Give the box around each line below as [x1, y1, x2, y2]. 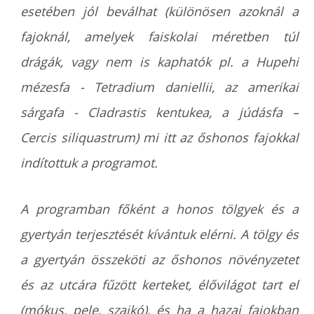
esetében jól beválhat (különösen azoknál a [20, 3, 299, 20]
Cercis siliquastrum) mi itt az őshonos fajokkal [20, 129, 299, 146]
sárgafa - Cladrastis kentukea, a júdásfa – [20, 104, 299, 121]
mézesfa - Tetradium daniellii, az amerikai [20, 78, 299, 95]
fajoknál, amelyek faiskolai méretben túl [20, 28, 299, 45]
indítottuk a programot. [20, 154, 158, 171]
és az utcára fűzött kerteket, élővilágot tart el [20, 276, 299, 293]
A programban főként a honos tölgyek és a [20, 200, 299, 217]
